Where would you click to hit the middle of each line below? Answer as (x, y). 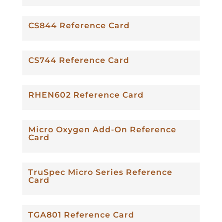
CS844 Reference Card (79, 25)
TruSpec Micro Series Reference (100, 172)
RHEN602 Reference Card (86, 95)
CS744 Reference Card (79, 60)
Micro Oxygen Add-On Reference (102, 129)
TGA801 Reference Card (81, 215)
